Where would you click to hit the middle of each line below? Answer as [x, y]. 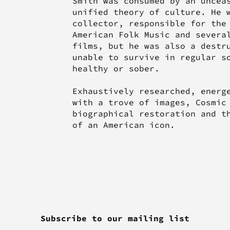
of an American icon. [123, 125]
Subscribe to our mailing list [115, 218]
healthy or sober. [116, 69]
